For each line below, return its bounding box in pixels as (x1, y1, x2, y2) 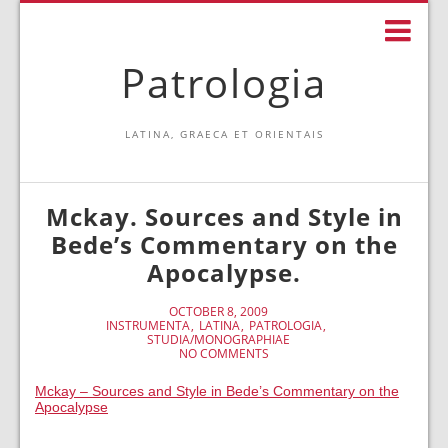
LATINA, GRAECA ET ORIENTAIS (124, 127, 324, 141)
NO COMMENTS (179, 345, 269, 362)
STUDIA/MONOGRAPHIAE (146, 331, 290, 348)
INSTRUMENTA (105, 317, 190, 334)
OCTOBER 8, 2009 (168, 303, 268, 320)
